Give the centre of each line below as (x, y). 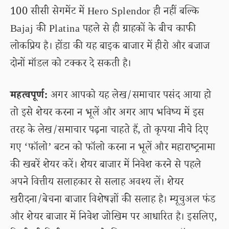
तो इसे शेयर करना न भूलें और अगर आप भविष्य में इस (107, 114)
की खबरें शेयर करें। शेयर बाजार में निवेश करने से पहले (106, 166)
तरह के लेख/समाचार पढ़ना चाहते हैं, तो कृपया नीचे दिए (110, 131)
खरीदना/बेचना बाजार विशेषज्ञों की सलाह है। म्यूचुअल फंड (113, 201)
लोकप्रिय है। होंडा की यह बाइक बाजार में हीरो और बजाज (110, 48)
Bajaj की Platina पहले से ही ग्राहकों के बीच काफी (103, 30)
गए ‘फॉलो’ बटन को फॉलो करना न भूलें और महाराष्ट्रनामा (113, 149)
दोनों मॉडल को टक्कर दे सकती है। (71, 65)
